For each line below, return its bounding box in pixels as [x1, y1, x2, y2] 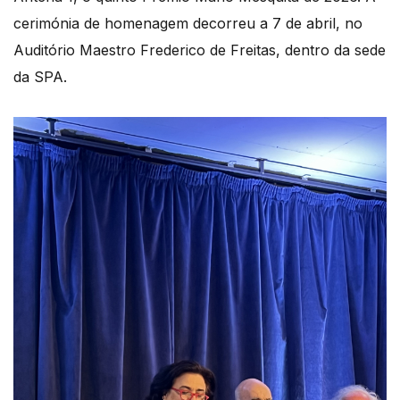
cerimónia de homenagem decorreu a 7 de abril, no [13, 13, 362, 32]
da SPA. [13, 67, 67, 86]
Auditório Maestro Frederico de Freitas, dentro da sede [13, 40, 386, 59]
